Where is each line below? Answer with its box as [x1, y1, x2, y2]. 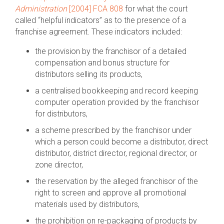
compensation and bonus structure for [35, 58, 169, 67]
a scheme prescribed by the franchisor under [35, 125, 191, 135]
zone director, [35, 160, 83, 169]
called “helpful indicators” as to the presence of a [15, 15, 186, 25]
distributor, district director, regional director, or [35, 148, 197, 158]
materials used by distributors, [35, 199, 139, 209]
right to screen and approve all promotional [35, 188, 186, 197]
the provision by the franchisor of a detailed [35, 46, 186, 56]
